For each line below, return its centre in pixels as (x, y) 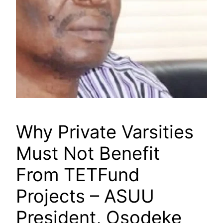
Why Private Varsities (105, 132)
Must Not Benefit (88, 154)
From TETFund (78, 175)
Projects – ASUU (85, 196)
